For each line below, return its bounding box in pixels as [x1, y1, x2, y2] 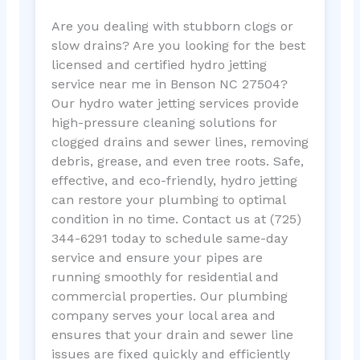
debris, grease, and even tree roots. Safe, [51, 153, 304, 169]
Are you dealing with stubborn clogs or [51, 18, 293, 34]
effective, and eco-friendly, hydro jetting [51, 172, 297, 188]
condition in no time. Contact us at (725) [51, 211, 301, 227]
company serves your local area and [51, 307, 276, 323]
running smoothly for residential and [51, 268, 279, 284]
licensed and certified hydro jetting [51, 56, 267, 72]
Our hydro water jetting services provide [51, 95, 299, 111]
